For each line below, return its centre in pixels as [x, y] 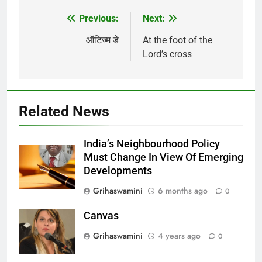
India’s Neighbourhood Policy [152, 144]
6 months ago [183, 190]
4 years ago [179, 235]
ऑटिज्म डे [102, 40]
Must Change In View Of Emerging [163, 157]
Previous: [99, 18]
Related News [64, 111]
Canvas [101, 216]
